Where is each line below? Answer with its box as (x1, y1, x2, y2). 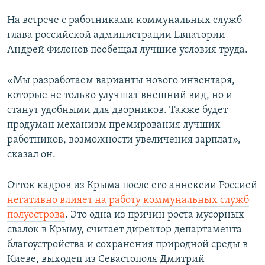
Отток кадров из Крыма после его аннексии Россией (7, 180, 257, 192)
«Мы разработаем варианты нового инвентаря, (7, 75, 235, 87)
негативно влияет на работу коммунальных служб (7, 195, 249, 206)
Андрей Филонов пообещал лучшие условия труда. (7, 44, 248, 56)
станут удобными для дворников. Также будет (7, 105, 228, 117)
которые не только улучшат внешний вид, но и (7, 90, 232, 102)
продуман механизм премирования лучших (7, 119, 221, 131)
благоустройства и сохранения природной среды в (7, 239, 248, 251)
